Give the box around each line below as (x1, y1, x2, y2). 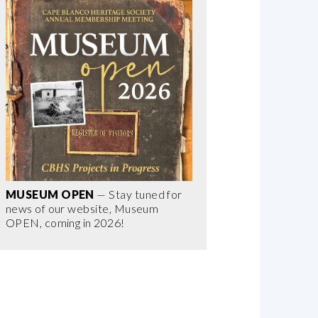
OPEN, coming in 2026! (5, 215, 125, 229)
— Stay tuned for (94, 187, 182, 201)
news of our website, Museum (5, 201, 159, 215)
